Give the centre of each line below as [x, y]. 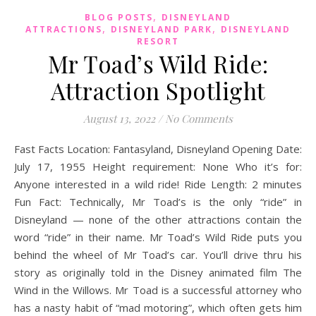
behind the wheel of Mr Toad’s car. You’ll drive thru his [158, 254]
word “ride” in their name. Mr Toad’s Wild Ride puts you [158, 237]
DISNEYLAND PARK [162, 29]
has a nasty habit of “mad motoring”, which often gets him [158, 307]
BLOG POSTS [119, 17]
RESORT [158, 41]
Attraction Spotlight [158, 90]
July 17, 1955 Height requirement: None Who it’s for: [158, 166]
